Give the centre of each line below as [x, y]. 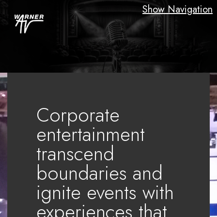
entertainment [91, 134]
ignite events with [105, 192]
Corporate [78, 115]
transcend [76, 153]
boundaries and [100, 173]
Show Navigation [178, 9]
